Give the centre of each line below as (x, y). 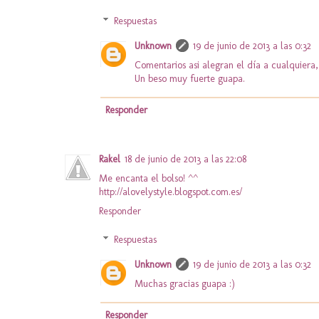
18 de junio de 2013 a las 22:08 (185, 159)
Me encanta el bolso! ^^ (148, 178)
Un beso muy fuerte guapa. (190, 79)
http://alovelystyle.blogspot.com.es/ (171, 192)
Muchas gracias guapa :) (185, 284)
